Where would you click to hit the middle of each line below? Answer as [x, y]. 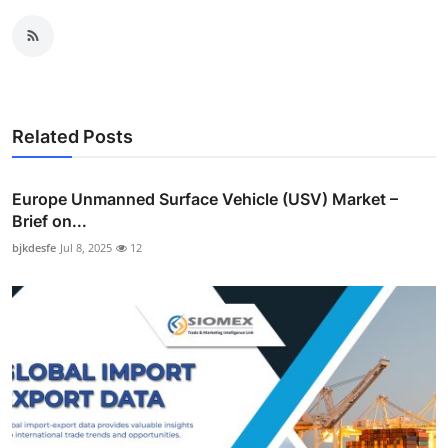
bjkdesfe [34, 247]
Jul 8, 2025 [86, 247]
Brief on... [49, 220]
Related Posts [72, 136]
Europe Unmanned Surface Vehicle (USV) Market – [205, 198]
